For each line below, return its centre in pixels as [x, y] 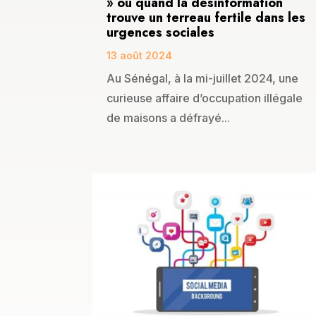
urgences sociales [162, 33]
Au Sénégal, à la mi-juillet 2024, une [202, 79]
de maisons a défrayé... [168, 118]
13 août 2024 [139, 56]
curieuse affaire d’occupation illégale [205, 98]
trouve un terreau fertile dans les [206, 18]
